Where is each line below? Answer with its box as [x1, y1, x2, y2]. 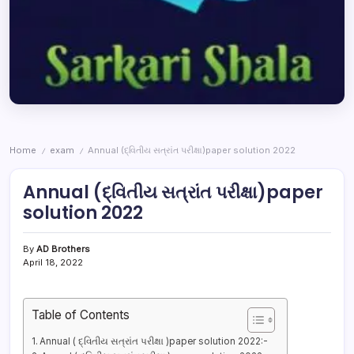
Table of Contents [32, 307, 130, 323]
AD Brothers [36, 243, 90, 255]
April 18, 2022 [23, 257, 83, 269]
